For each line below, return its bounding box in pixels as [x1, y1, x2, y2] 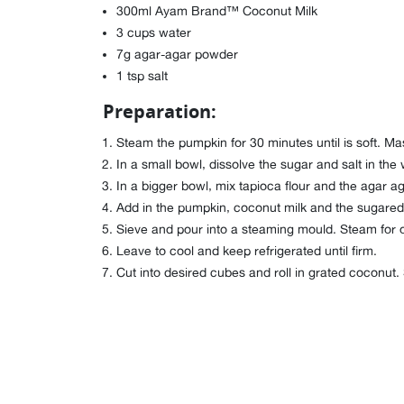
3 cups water [116, 25, 191, 40]
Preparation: [103, 99, 216, 124]
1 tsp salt [116, 69, 168, 83]
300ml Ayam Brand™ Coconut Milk [116, 4, 317, 18]
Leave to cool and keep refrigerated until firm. [116, 243, 377, 258]
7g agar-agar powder [116, 47, 238, 61]
